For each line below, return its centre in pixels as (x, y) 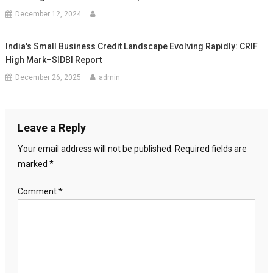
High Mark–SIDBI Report (54, 59)
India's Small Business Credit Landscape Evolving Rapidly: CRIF (132, 46)
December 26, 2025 (48, 77)
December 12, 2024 (48, 14)
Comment (38, 191)
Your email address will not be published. (95, 148)
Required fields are (211, 148)
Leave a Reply (51, 127)
